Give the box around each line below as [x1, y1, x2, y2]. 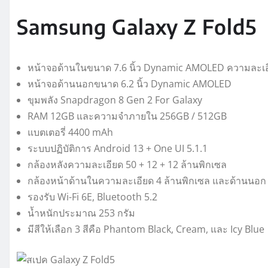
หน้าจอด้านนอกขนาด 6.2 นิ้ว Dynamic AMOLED [28, 77, 232, 91]
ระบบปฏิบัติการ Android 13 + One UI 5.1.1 [28, 142, 208, 156]
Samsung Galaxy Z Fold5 [17, 14, 257, 39]
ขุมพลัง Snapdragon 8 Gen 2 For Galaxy [28, 93, 202, 107]
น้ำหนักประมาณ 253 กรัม [28, 206, 135, 220]
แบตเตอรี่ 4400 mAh [28, 126, 113, 139]
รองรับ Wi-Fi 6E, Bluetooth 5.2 [28, 190, 157, 204]
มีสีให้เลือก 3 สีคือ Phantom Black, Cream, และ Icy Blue [28, 223, 264, 236]
